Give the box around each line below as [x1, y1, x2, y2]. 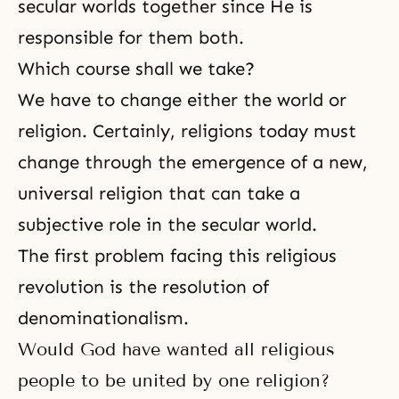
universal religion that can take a [18, 183, 300, 204]
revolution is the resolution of [18, 276, 269, 297]
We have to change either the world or [18, 89, 346, 110]
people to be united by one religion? [18, 370, 330, 391]
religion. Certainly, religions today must [18, 120, 356, 142]
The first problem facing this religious [18, 245, 337, 266]
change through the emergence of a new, [18, 151, 368, 173]
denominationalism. [18, 307, 189, 329]
